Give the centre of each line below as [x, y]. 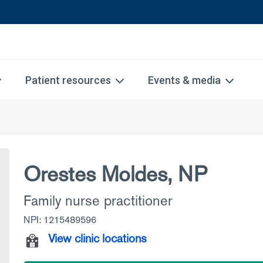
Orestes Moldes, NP [115, 174]
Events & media [184, 80]
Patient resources [68, 80]
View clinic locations [97, 238]
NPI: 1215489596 [60, 220]
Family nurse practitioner [98, 200]
